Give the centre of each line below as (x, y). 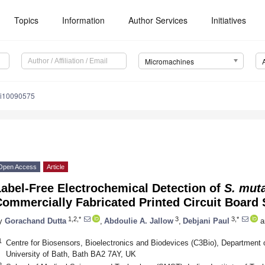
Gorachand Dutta (35, 221)
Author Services (158, 20)
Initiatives (229, 20)
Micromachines (169, 62)
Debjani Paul (206, 221)
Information (84, 20)
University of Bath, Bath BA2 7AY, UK (71, 254)
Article (56, 167)
